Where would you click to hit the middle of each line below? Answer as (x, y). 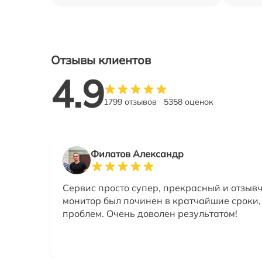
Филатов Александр (137, 154)
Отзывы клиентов (101, 60)
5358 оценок (189, 101)
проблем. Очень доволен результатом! (150, 213)
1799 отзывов (130, 101)
